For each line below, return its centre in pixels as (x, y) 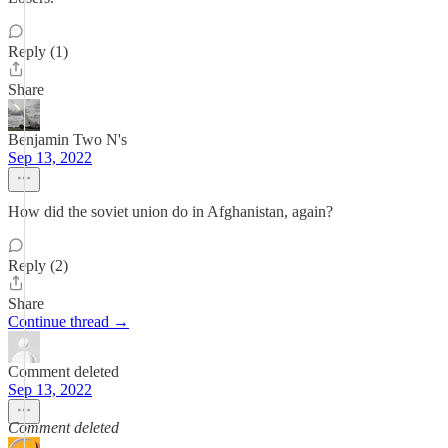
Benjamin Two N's (67, 139)
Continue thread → (68, 321)
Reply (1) (38, 51)
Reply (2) (38, 265)
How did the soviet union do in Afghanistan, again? (170, 211)
